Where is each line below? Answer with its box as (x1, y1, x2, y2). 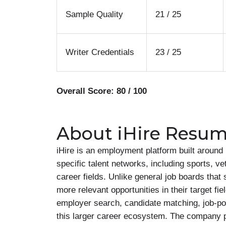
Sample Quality (66, 10, 123, 19)
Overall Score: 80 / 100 (56, 86, 147, 96)
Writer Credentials (66, 47, 134, 57)
